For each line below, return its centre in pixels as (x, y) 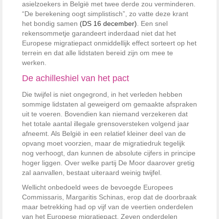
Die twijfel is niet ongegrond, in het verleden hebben (102, 95)
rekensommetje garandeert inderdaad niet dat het (99, 33)
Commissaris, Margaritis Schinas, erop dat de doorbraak (109, 197)
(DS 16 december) (108, 24)
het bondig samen (51, 24)
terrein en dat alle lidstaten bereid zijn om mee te (98, 53)
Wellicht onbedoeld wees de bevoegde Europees (98, 187)
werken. (34, 63)
